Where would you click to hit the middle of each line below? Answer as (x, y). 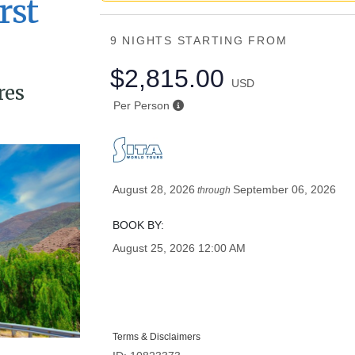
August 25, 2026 (154, 248)
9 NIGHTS (143, 40)
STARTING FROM (232, 40)
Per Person (141, 105)
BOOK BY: (139, 225)
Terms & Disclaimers (157, 337)
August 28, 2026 (154, 189)
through (214, 190)
